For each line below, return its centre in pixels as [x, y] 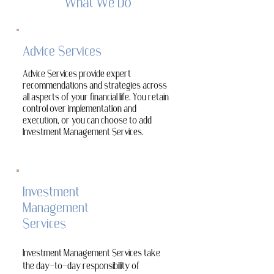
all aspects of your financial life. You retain [96, 98]
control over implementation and [80, 110]
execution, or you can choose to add [87, 122]
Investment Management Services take [91, 254]
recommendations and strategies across [95, 87]
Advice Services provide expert [77, 75]
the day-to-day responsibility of [81, 267]
